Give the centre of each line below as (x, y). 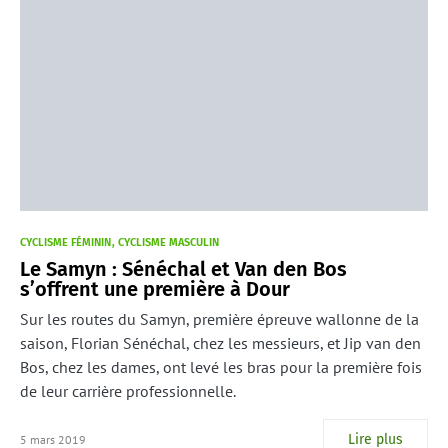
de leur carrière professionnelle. (128, 391)
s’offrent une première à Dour (155, 289)
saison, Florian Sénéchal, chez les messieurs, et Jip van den (220, 343)
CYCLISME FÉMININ (65, 242)
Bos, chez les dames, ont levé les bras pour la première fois (221, 367)
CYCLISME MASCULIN (168, 242)
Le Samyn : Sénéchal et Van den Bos (183, 269)
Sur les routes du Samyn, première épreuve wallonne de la (219, 319)
